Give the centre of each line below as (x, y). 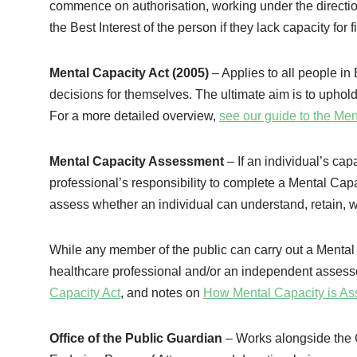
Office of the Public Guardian (136, 339)
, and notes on (162, 293)
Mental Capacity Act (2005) (131, 73)
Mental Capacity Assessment (137, 162)
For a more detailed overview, (134, 116)
